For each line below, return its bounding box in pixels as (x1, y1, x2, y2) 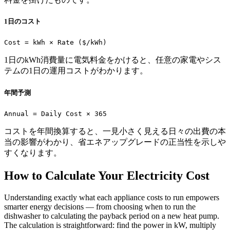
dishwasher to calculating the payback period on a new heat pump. (4, 211, 219, 220)
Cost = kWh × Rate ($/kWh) (4, 39, 107, 47)
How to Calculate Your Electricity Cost (4, 168, 209, 182)
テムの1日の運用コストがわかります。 (4, 66, 148, 75)
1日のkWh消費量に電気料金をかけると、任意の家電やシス (4, 55, 221, 65)
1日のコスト (4, 17, 41, 26)
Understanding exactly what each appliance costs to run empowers (4, 193, 219, 202)
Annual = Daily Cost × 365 (4, 109, 107, 118)
